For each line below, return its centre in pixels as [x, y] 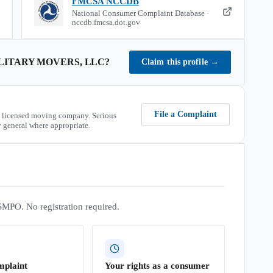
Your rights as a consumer [157, 266]
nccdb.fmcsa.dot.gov [106, 23]
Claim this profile [175, 62]
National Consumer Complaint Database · [140, 13]
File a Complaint [186, 114]
